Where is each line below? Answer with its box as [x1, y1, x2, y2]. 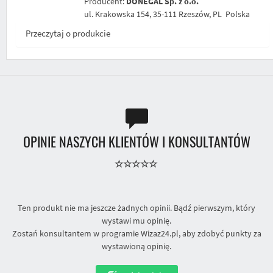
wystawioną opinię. [102, 240, 171, 252]
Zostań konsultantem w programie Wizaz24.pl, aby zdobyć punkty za [12, 227, 261, 239]
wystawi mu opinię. [102, 214, 171, 226]
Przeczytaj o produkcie [26, 27, 110, 39]
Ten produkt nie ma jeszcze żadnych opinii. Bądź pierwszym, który [18, 202, 255, 213]
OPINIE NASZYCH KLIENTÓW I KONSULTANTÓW [23, 132, 250, 151]
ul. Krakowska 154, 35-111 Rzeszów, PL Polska [83, 8, 250, 19]
